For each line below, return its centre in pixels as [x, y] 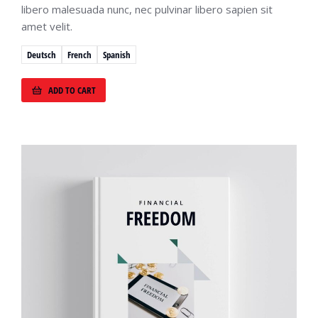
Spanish [117, 54]
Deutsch [42, 54]
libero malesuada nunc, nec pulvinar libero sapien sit [147, 10]
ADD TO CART [72, 90]
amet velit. [47, 27]
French [79, 54]
